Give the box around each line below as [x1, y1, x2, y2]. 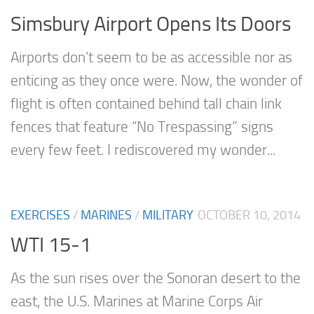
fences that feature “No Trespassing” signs [11, 118, 273, 135]
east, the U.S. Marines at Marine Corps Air [11, 293, 263, 310]
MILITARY [142, 207, 193, 223]
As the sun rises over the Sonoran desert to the [11, 270, 301, 287]
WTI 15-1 [11, 233, 91, 257]
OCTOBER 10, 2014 [198, 207, 301, 223]
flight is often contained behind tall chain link [11, 95, 282, 112]
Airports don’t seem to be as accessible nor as [11, 48, 292, 66]
